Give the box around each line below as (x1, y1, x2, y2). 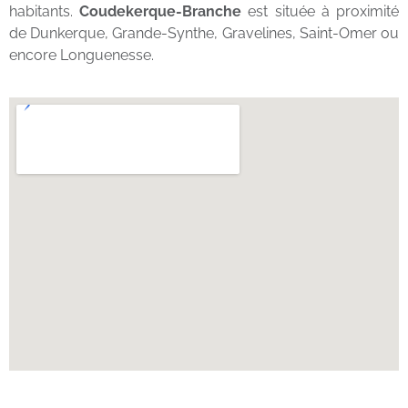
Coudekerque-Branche (79, 2, 242, 20)
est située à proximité (241, 2, 400, 20)
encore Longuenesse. (9, 46, 154, 64)
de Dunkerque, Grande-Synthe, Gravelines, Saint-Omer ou (9, 24, 399, 42)
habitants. (9, 2, 80, 20)
